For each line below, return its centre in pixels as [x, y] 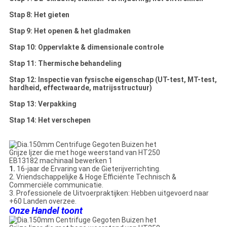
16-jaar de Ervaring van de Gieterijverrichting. [88, 169]
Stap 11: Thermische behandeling [65, 64]
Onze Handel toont [46, 211]
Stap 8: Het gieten [39, 15]
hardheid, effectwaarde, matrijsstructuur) [80, 88]
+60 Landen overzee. [43, 201]
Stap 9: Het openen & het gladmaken [70, 31]
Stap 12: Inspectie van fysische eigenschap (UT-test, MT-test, [113, 80]
